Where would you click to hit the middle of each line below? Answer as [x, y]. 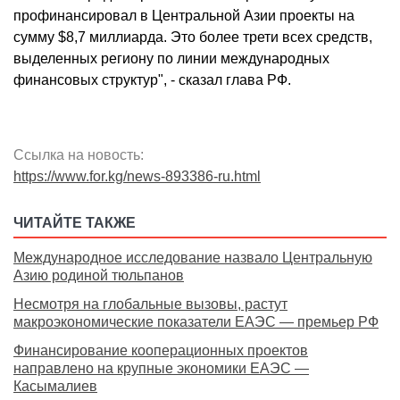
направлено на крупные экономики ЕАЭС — [161, 369]
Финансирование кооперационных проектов [161, 351]
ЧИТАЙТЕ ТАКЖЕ [75, 223]
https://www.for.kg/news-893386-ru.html [137, 177]
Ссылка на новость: [79, 155]
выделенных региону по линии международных [171, 59]
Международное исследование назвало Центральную [193, 258]
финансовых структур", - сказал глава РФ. [152, 80]
